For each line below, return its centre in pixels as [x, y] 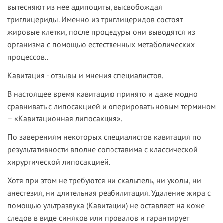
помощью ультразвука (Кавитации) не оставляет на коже [106, 205]
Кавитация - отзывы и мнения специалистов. [85, 75]
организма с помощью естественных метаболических [101, 45]
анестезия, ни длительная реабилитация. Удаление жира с [109, 193]
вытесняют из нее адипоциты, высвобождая [85, 7]
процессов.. [28, 57]
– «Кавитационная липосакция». [65, 119]
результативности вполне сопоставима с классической [103, 150]
